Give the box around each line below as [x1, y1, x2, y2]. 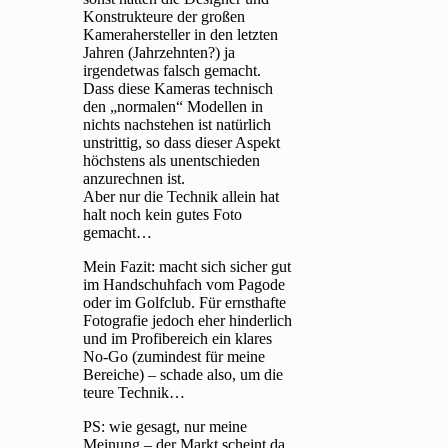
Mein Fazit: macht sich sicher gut [83, 258, 292, 276]
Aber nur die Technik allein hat [83, 188, 280, 206]
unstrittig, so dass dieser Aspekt [83, 134, 281, 152]
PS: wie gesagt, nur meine [83, 418, 248, 436]
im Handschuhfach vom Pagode [83, 276, 286, 294]
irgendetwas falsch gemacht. [83, 62, 262, 80]
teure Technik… [83, 384, 186, 402]
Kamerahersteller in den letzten [83, 26, 279, 44]
